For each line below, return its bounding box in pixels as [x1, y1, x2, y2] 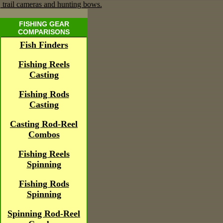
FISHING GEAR [18, 20, 69, 28]
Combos [28, 129, 60, 139]
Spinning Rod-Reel [7, 209, 80, 219]
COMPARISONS [18, 28, 70, 36]
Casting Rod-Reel [10, 119, 78, 129]
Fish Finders [19, 40, 68, 50]
